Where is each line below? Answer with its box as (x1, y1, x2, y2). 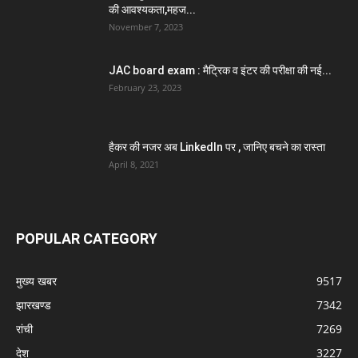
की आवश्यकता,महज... (109, 3, 196, 16)
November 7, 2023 (109, 21, 183, 33)
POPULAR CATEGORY (16, 230, 157, 247)
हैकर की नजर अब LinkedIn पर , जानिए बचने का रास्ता (109, 141, 325, 153)
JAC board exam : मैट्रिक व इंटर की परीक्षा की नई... (109, 64, 332, 77)
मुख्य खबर (16, 273, 57, 288)
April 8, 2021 (109, 158, 159, 170)
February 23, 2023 (109, 82, 181, 93)
